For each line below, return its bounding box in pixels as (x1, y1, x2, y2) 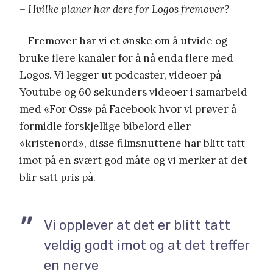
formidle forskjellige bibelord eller (19, 119, 191, 133)
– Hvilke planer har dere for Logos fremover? (19, 2, 229, 16)
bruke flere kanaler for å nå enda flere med (19, 51, 233, 65)
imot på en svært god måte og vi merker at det (19, 154, 247, 168)
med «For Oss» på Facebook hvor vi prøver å (19, 102, 236, 116)
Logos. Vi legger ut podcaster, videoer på (19, 68, 221, 82)
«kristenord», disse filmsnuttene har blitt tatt (19, 136, 245, 151)
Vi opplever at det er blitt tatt (44, 217, 230, 234)
